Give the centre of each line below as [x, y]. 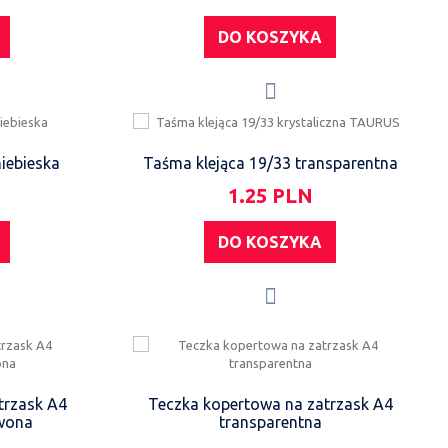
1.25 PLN [270, 195]
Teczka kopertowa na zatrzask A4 [270, 404]
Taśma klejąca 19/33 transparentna [270, 163]
